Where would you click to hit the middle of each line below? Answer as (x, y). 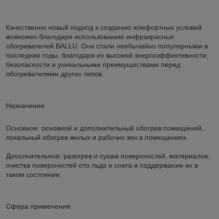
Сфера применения (38, 206)
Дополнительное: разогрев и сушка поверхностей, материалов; (108, 156)
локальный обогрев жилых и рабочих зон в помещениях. (97, 137)
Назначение (25, 106)
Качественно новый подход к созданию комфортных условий (104, 27)
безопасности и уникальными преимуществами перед (93, 65)
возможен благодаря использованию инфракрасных (90, 37)
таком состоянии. (34, 175)
